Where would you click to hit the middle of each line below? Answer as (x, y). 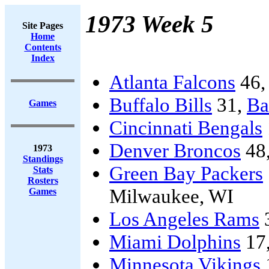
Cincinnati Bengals (186, 128)
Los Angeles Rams (184, 219)
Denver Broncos (175, 150)
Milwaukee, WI (171, 196)
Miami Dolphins (175, 242)
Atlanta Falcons (172, 82)
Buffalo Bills (161, 105)
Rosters (43, 180)
